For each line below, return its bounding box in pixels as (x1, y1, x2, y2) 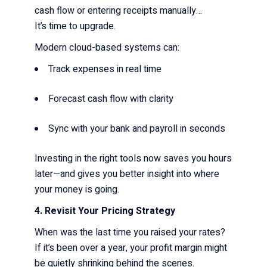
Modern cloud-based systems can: (35, 40, 182, 55)
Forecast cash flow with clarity (48, 91, 176, 106)
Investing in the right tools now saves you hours (35, 151, 232, 166)
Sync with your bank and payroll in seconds (48, 121, 228, 136)
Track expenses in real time (48, 61, 164, 76)
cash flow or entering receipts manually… (35, 3, 205, 18)
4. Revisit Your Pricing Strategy (35, 203, 176, 218)
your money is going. (35, 182, 122, 197)
